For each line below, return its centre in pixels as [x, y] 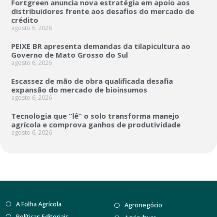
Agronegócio [143, 205]
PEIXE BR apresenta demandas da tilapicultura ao [101, 46]
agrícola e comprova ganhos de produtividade [96, 124]
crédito [25, 20]
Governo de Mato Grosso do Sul [70, 54]
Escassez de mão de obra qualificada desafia [92, 81]
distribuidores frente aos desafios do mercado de [103, 11]
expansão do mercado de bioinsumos [81, 89]
